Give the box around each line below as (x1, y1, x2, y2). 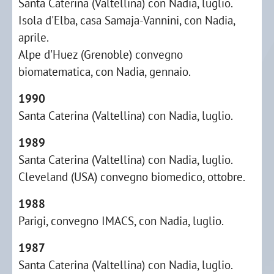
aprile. (18, 29, 49, 45)
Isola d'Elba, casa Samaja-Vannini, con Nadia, (18, 12, 235, 28)
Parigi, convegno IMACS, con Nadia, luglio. (18, 213, 224, 228)
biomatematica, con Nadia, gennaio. (18, 64, 191, 79)
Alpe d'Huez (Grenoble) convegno (18, 46, 183, 62)
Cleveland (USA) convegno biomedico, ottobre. (18, 169, 245, 184)
